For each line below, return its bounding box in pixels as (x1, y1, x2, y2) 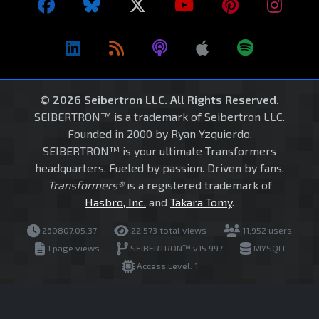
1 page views (44, 243, 100, 253)
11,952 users (240, 225, 292, 236)
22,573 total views (129, 225, 206, 236)
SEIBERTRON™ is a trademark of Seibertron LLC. (34, 110, 285, 124)
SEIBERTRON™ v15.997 (127, 243, 223, 253)
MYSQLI (251, 243, 285, 253)
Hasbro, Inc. (85, 195, 146, 209)
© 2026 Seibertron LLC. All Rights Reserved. (40, 93, 279, 107)
